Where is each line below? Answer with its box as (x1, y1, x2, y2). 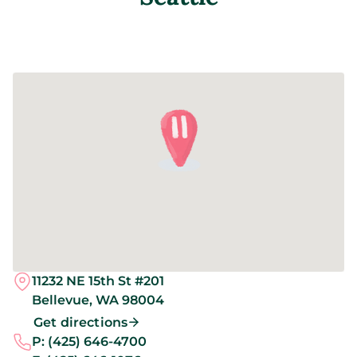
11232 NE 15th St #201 (32, 273, 164, 288)
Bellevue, (32, 292, 96, 308)
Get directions (33, 315, 128, 330)
